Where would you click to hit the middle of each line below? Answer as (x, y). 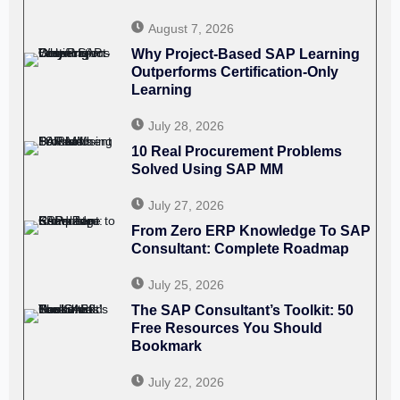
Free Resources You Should (226, 329)
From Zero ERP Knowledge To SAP (250, 231)
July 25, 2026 (186, 285)
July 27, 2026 (186, 206)
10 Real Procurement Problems (236, 152)
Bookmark (166, 346)
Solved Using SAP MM (208, 170)
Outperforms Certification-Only (234, 72)
